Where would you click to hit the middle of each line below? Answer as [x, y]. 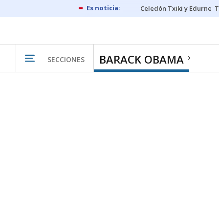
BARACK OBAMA [142, 59]
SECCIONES [66, 59]
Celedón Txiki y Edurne [176, 8]
